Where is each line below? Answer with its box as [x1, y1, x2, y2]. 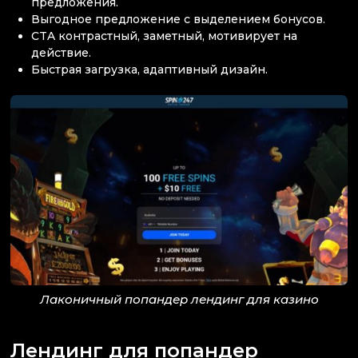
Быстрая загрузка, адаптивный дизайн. [31, 62, 268, 78]
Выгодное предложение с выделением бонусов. [31, 12, 326, 27]
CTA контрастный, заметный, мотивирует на [31, 29, 298, 44]
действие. [31, 46, 92, 61]
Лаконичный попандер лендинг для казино [39, 292, 319, 307]
